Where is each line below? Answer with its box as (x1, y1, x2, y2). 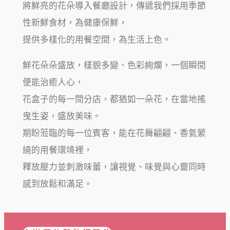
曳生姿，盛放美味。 (22, 111, 101, 122)
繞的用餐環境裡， (22, 145, 92, 156)
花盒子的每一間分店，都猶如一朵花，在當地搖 (22, 94, 206, 105)
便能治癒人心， (22, 77, 84, 88)
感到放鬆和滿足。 (22, 179, 92, 189)
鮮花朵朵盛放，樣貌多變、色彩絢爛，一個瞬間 (22, 60, 206, 71)
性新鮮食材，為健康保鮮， (22, 17, 127, 28)
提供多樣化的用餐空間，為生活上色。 (22, 34, 171, 45)
